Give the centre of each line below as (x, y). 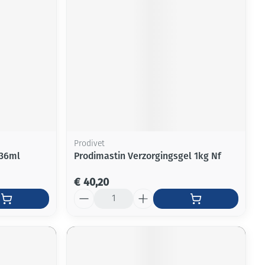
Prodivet (90, 144)
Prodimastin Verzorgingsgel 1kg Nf (148, 156)
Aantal (88, 194)
